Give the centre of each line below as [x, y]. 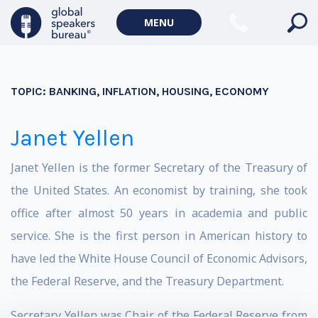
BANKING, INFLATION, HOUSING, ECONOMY [159, 91]
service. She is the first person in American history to [159, 236]
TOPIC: [30, 91]
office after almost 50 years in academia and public [159, 213]
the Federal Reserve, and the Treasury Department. [147, 281]
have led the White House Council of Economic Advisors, [159, 258]
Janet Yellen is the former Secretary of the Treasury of [159, 168]
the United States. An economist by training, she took [159, 190]
